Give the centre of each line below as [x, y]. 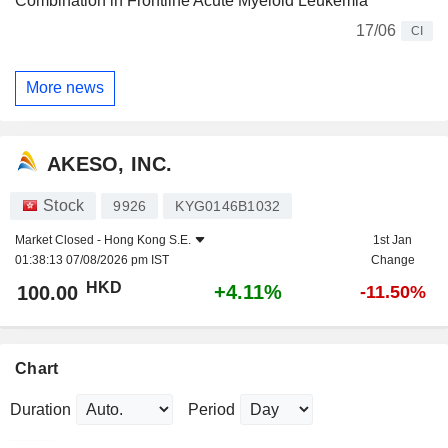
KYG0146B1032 [228, 206]
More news [65, 88]
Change [392, 260]
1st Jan [392, 240]
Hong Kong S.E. [147, 240]
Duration [40, 410]
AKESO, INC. [110, 163]
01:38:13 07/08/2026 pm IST [92, 260]
